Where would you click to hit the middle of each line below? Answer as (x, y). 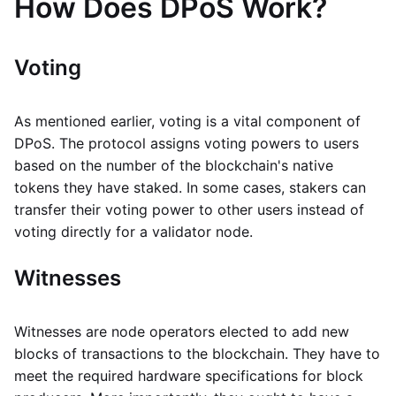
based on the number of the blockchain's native (174, 165)
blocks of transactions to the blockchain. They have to (197, 354)
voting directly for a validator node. (133, 232)
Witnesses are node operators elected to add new (182, 331)
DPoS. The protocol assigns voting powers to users (187, 143)
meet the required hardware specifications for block (189, 376)
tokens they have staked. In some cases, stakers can (190, 187)
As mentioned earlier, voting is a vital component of (187, 121)
